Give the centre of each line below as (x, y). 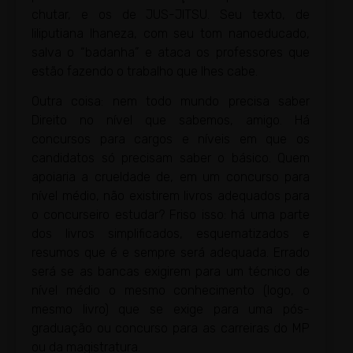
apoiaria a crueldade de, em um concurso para (171, 177)
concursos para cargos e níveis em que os (171, 139)
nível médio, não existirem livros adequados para (171, 196)
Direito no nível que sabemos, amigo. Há (171, 121)
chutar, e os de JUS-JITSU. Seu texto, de (171, 14)
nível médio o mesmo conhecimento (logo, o (171, 291)
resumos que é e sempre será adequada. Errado (171, 253)
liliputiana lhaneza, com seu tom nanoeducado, (171, 33)
